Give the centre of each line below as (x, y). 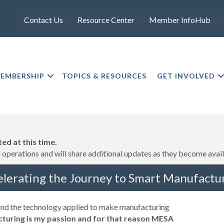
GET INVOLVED (186, 75)
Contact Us (44, 20)
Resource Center (106, 20)
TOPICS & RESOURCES (104, 75)
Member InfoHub (180, 20)
